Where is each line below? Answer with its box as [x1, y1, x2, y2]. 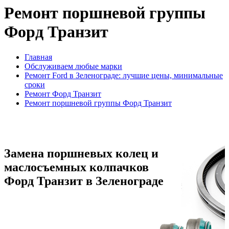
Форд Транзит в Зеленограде [4, 174, 164, 188]
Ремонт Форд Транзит [25, 89, 101, 98]
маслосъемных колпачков [4, 160, 149, 174]
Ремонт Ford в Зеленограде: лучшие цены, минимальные [25, 71, 223, 80]
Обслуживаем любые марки [25, 61, 122, 71]
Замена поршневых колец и [4, 146, 158, 160]
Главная [25, 52, 52, 61]
